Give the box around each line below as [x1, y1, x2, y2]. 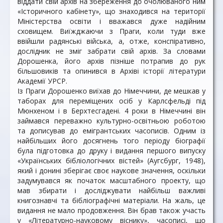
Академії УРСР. [17, 76, 67, 86]
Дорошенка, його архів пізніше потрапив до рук [17, 56, 206, 66]
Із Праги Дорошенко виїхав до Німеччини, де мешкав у [17, 86, 206, 96]
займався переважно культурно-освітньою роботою [17, 116, 206, 125]
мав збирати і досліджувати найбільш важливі [17, 186, 206, 195]
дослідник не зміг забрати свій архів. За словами [17, 46, 206, 56]
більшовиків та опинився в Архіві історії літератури [17, 66, 206, 76]
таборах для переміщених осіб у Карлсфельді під [17, 96, 206, 106]
